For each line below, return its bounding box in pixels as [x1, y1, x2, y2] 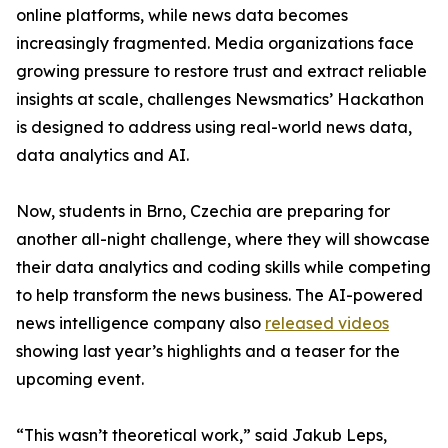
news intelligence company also [16, 313, 265, 334]
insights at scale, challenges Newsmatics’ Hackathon [16, 89, 424, 110]
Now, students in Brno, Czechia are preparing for [16, 201, 390, 222]
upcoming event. [16, 369, 144, 390]
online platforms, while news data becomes [16, 5, 348, 26]
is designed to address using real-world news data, [16, 117, 412, 138]
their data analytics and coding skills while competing [16, 257, 431, 278]
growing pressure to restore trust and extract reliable [16, 61, 427, 82]
